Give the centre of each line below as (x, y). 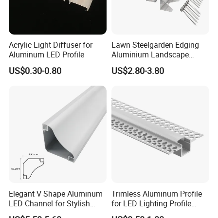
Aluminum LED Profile (47, 55)
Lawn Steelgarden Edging (155, 45)
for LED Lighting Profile (151, 203)
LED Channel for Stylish (50, 203)
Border (122, 64)
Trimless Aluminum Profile (156, 193)
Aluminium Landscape (150, 55)
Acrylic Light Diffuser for (51, 45)
